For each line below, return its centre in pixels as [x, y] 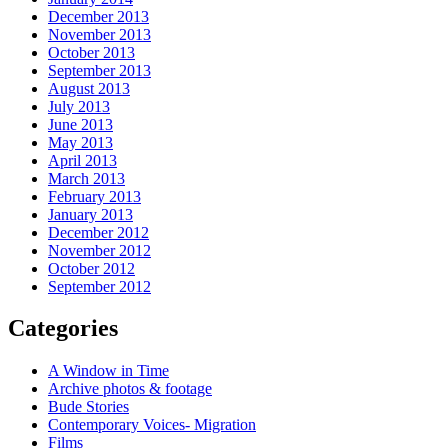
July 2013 [79, 106]
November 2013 [99, 34]
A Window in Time [108, 371]
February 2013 [94, 196]
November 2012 [99, 250]
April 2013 [82, 160]
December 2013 [98, 16]
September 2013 [99, 70]
